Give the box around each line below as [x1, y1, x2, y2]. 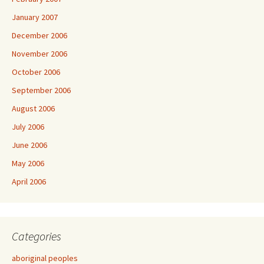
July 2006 [12, 121, 44, 132]
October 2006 [12, 67, 60, 77]
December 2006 [12, 30, 67, 41]
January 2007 [12, 12, 58, 22]
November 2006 [12, 48, 67, 59]
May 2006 [12, 158, 44, 169]
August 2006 [12, 103, 55, 114]
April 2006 [12, 176, 46, 187]
